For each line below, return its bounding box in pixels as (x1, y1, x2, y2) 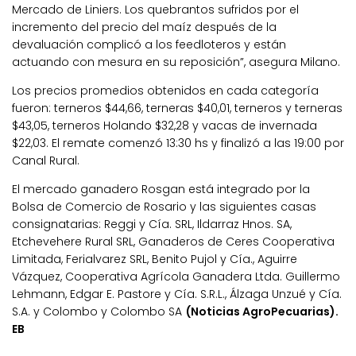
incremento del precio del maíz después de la (12, 18, 277, 35)
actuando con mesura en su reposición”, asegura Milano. (12, 53, 340, 70)
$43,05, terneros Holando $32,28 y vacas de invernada (12, 117, 317, 133)
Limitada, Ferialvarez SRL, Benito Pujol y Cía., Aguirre (12, 250, 297, 267)
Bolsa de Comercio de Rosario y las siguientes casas (12, 198, 316, 215)
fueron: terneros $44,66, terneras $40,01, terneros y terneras (12, 99, 342, 116)
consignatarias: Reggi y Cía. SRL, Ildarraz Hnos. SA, (12, 215, 292, 232)
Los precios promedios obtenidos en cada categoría (12, 82, 319, 99)
